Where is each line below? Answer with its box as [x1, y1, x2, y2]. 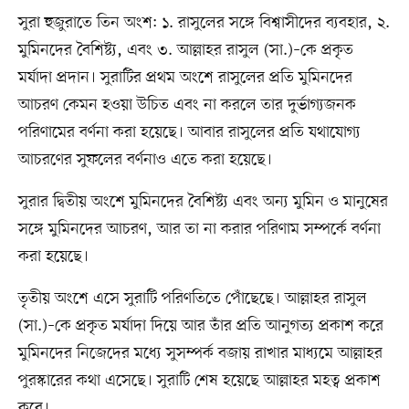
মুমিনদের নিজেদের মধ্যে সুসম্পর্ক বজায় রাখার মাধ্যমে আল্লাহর [17, 341, 383, 364]
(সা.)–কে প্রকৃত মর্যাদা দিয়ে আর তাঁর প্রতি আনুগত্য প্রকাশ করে [17, 314, 383, 337]
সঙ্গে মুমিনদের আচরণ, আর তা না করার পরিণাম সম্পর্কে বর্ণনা [17, 217, 381, 240]
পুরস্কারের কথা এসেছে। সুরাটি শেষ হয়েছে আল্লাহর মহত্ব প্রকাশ [17, 369, 381, 392]
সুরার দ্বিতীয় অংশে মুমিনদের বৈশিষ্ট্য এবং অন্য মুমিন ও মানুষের [17, 190, 388, 213]
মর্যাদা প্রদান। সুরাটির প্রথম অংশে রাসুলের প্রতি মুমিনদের [17, 66, 352, 89]
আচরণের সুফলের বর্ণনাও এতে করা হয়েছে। [17, 148, 272, 171]
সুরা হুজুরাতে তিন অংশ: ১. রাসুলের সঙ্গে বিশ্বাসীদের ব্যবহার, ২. [17, 11, 390, 34]
